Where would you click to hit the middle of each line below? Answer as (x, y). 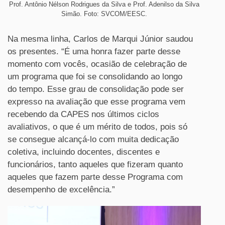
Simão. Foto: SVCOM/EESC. (104, 14)
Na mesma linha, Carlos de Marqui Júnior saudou (100, 39)
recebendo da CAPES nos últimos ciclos (83, 115)
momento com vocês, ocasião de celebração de (97, 64)
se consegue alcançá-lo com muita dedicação (93, 140)
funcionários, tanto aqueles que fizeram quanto (95, 165)
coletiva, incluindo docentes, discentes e (84, 152)
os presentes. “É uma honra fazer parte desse (94, 52)
